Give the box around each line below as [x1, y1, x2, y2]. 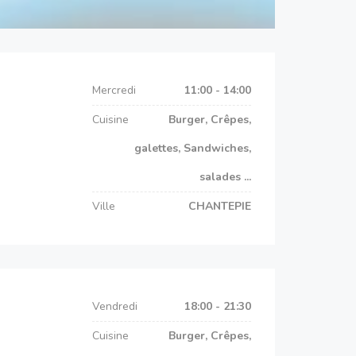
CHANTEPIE [188, 199, 251, 214]
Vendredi [92, 299, 137, 314]
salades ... [199, 169, 251, 184]
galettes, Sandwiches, [134, 141, 251, 156]
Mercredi [92, 83, 136, 98]
